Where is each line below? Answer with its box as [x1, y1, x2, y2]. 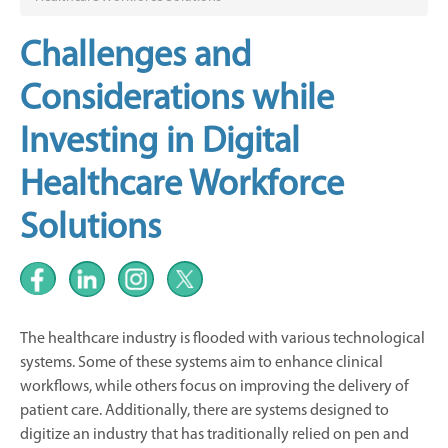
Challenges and [20, 38, 251, 75]
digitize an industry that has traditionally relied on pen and [20, 426, 409, 443]
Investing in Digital [20, 124, 300, 161]
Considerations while [20, 81, 334, 118]
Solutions [20, 210, 161, 247]
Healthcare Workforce [20, 167, 344, 204]
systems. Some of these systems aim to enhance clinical [20, 354, 383, 371]
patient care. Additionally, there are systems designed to [20, 402, 389, 419]
